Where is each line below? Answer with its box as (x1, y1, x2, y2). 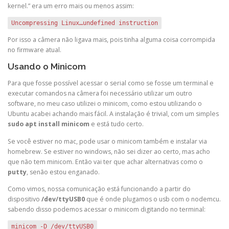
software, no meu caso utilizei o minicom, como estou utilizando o (8, 99, 202, 108)
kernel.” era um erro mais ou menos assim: (8, 1, 134, 10)
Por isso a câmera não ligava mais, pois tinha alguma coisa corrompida (8, 35, 215, 44)
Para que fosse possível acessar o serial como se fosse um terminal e (8, 79, 214, 88)
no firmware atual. (8, 45, 61, 55)
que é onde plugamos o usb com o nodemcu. (85, 194, 221, 203)
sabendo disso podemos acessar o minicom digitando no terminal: (8, 204, 205, 214)
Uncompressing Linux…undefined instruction (11, 19, 158, 27)
